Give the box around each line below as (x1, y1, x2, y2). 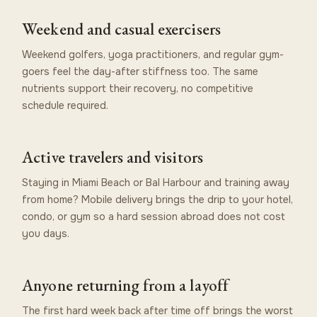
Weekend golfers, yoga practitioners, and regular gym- (22, 47, 284, 61)
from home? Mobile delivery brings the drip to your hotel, (22, 192, 294, 206)
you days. (22, 226, 70, 240)
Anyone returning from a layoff (22, 274, 229, 296)
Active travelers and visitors (22, 146, 203, 168)
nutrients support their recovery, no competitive (22, 81, 254, 95)
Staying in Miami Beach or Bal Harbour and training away (22, 175, 290, 189)
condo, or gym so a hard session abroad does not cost (22, 209, 286, 223)
